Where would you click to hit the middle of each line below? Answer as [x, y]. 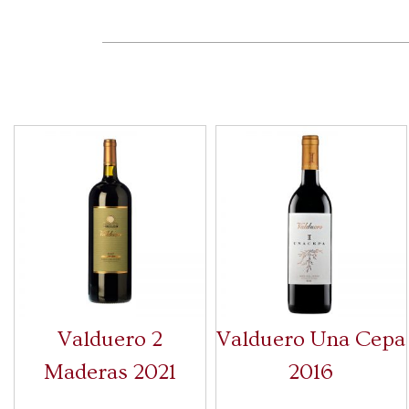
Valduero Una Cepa [311, 339]
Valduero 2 [110, 339]
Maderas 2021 [110, 372]
